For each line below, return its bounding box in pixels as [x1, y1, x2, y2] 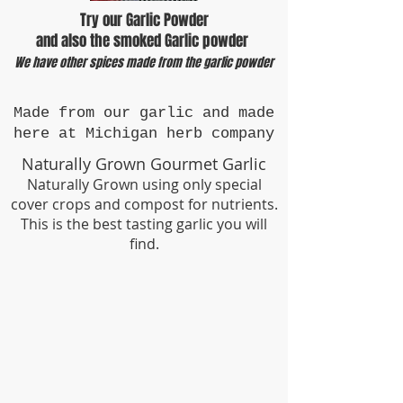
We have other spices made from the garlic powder [14, 53, 273, 73]
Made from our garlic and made [13, 104, 274, 122]
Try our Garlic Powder [79, 9, 209, 32]
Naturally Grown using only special [26, 175, 262, 195]
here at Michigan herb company [13, 125, 274, 143]
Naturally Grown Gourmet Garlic [22, 153, 266, 175]
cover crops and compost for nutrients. [10, 194, 278, 215]
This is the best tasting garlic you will [21, 214, 267, 235]
